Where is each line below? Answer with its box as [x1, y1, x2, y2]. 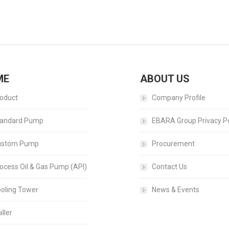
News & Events [152, 186, 199, 194]
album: [129, 32, 151, 41]
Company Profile [152, 94, 205, 102]
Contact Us [152, 163, 187, 171]
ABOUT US [140, 73, 190, 85]
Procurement [152, 140, 195, 148]
